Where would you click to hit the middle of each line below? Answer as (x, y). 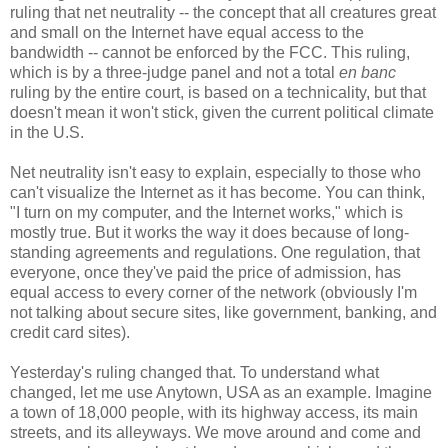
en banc (367, 73)
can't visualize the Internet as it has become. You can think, (217, 193)
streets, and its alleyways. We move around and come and (215, 433)
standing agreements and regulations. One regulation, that (215, 253)
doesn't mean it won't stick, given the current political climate (222, 113)
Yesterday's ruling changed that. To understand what (194, 373)
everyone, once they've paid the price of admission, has (205, 273)
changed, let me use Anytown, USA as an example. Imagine (221, 393)
